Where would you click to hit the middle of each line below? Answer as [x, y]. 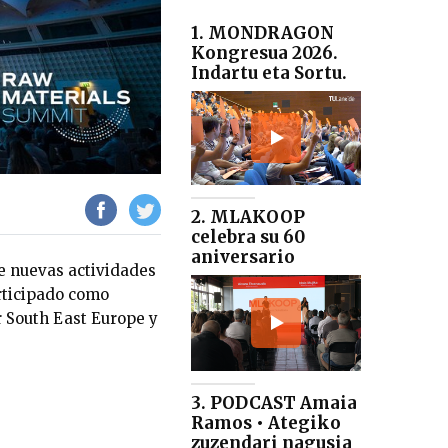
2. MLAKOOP [248, 217]
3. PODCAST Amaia [274, 403]
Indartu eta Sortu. [269, 72]
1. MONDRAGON [262, 32]
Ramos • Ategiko [266, 423]
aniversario [243, 257]
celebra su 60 [248, 237]
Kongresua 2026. [264, 52]
